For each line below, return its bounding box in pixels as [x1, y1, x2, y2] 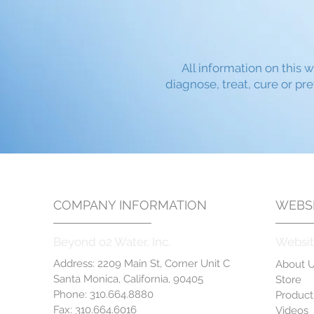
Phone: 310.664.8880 [53, 287, 153, 301]
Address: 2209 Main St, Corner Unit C [53, 257, 230, 270]
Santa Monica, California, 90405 [53, 272, 203, 285]
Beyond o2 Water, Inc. [53, 234, 170, 249]
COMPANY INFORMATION [53, 197, 207, 212]
